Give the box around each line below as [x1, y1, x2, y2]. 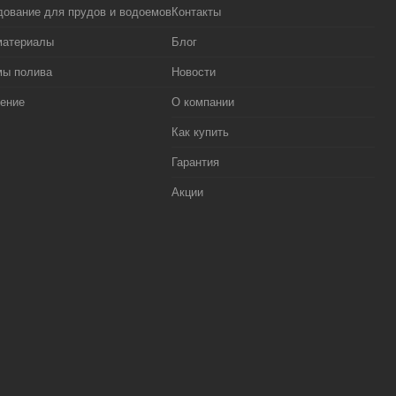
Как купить [171, 126, 229, 140]
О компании [171, 95, 234, 110]
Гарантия [171, 156, 219, 170]
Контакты [171, 5, 221, 19]
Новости [171, 65, 216, 80]
